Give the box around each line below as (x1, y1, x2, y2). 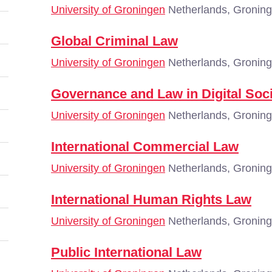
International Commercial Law (51, 139, 239, 154)
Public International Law (51, 245, 202, 260)
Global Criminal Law (51, 33, 178, 49)
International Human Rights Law (51, 192, 251, 207)
